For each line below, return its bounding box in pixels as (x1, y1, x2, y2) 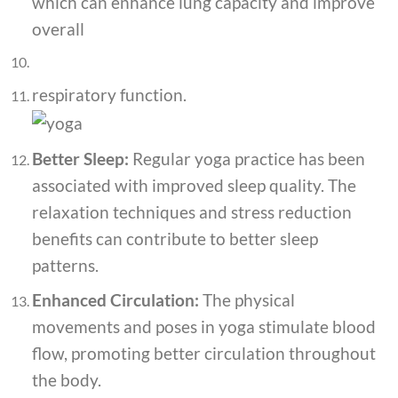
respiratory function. (31, 84, 187, 105)
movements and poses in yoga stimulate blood (31, 316, 376, 338)
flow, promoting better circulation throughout (31, 343, 376, 364)
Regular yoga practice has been (128, 147, 365, 169)
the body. (31, 370, 101, 391)
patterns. (31, 254, 99, 275)
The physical (198, 290, 295, 311)
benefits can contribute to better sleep (31, 227, 318, 249)
